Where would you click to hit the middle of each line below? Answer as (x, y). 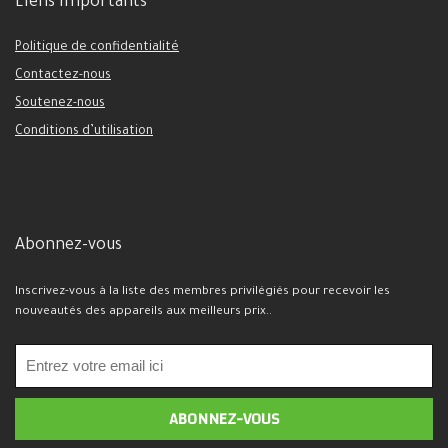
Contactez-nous (63, 76)
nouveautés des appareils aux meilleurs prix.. (143, 312)
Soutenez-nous (60, 104)
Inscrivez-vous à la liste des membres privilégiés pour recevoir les (202, 292)
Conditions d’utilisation (84, 132)
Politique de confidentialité (97, 48)
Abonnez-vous (68, 246)
